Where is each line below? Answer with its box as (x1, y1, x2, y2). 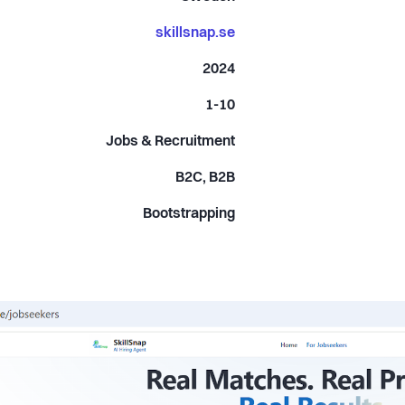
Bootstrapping (143, 206, 236, 221)
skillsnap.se (155, 25, 236, 41)
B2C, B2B (175, 170, 236, 185)
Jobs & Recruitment (106, 134, 236, 149)
